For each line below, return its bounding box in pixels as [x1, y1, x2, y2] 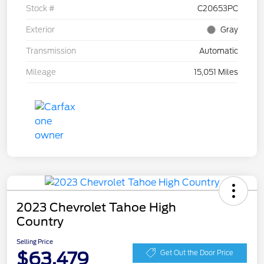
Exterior [26, 25, 55, 35]
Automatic [199, 47, 238, 56]
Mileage [26, 68, 56, 77]
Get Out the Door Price [160, 248, 233, 257]
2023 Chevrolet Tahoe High [16, 200, 176, 215]
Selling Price [16, 238, 53, 246]
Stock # [26, 4, 55, 14]
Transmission [26, 47, 76, 56]
